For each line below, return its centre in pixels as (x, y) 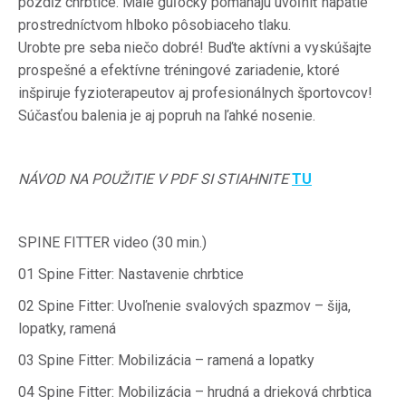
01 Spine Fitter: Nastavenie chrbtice (131, 274)
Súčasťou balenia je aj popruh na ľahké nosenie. (167, 116)
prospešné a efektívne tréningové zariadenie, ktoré (179, 70)
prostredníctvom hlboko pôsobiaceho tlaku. (155, 25)
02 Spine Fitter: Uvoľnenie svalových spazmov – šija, (184, 306)
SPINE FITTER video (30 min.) (112, 242)
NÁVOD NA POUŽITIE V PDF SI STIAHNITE (153, 179)
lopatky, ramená (67, 329)
